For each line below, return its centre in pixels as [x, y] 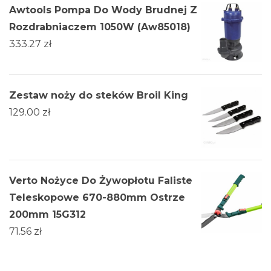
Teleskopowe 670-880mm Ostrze [97, 197]
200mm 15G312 [47, 214]
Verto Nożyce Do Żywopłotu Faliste [101, 180]
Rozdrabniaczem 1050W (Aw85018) [100, 27]
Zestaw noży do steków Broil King [99, 95]
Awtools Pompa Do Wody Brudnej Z [103, 10]
